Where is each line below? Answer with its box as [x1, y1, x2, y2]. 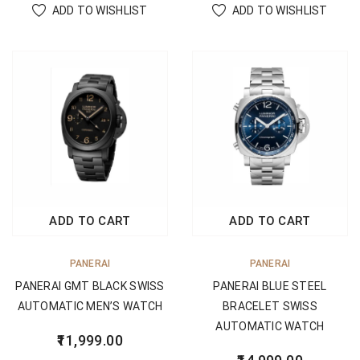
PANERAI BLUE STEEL [213, 279, 327, 292]
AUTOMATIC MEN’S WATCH [17, 299, 163, 313]
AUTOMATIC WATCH [215, 319, 325, 333]
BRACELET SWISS [223, 299, 317, 313]
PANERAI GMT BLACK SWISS [15, 279, 165, 292]
